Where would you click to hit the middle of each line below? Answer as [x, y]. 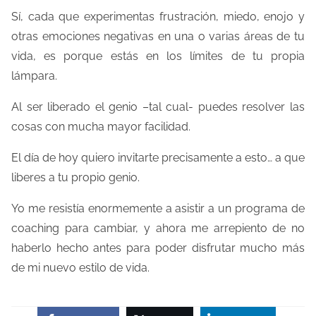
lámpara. [34, 76]
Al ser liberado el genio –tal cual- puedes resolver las [158, 107]
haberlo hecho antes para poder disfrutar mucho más [158, 248]
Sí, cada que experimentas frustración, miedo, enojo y [158, 17]
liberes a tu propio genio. [75, 178]
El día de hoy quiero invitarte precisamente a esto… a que [158, 158]
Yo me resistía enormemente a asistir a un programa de [158, 209]
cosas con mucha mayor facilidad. [101, 127]
